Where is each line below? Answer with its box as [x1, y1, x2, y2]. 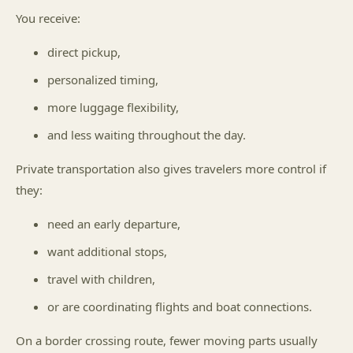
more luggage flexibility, [47, 99, 179, 115]
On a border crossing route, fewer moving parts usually [16, 333, 318, 348]
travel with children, [47, 271, 155, 287]
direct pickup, [47, 44, 121, 60]
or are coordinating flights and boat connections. [47, 299, 312, 314]
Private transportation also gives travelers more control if [16, 161, 326, 176]
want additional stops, [47, 243, 167, 259]
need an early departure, [47, 216, 180, 232]
